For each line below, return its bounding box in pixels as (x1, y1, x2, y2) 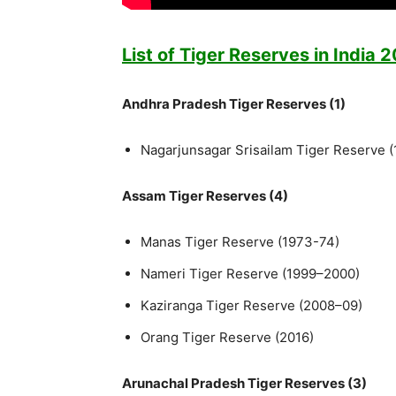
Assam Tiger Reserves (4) (122, 187, 288, 204)
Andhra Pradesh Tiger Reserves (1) (122, 95, 346, 112)
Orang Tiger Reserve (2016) (141, 328, 314, 346)
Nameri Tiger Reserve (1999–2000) (141, 264, 360, 282)
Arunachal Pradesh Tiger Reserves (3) (122, 374, 367, 392)
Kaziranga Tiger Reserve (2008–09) (141, 296, 362, 314)
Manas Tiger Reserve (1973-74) (141, 232, 339, 250)
